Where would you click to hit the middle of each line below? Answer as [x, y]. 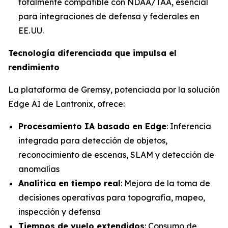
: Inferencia [189, 126]
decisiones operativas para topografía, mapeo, [112, 197]
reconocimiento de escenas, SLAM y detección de [116, 154]
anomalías [39, 169]
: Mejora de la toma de [165, 183]
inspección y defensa [60, 211]
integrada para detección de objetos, [93, 140]
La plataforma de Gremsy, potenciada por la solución [114, 89]
